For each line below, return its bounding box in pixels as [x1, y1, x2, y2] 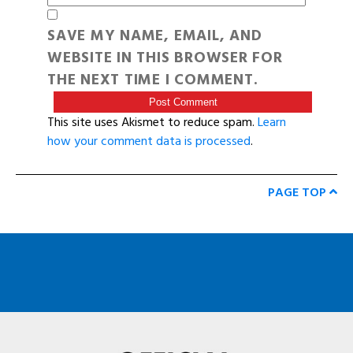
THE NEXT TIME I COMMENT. [47, 67, 258, 92]
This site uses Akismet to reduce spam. [47, 111, 258, 132]
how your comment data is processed [47, 130, 251, 151]
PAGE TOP [268, 181, 329, 203]
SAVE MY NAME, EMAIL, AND [47, 23, 262, 48]
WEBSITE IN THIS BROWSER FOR [47, 45, 283, 70]
